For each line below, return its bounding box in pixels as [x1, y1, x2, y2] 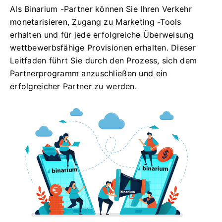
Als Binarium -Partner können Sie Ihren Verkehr [10, 4, 192, 14]
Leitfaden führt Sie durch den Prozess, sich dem [10, 55, 197, 65]
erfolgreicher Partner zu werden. [10, 81, 137, 91]
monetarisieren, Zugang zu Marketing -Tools [10, 17, 181, 27]
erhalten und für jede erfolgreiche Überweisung [10, 30, 194, 40]
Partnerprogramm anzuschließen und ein [10, 68, 167, 78]
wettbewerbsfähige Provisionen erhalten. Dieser [10, 43, 196, 53]
